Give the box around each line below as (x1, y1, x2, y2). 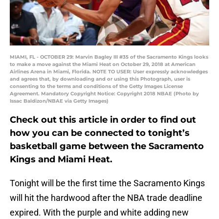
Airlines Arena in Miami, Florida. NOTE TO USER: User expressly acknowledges (10, 68, 208, 75)
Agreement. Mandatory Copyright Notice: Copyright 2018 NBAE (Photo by (10, 90, 199, 97)
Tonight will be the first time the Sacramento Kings (10, 178, 205, 189)
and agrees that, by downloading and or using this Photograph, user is (10, 76, 190, 83)
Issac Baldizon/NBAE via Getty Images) (10, 98, 109, 105)
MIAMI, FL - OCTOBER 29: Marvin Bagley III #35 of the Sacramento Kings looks (10, 54, 208, 61)
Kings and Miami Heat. (10, 154, 112, 165)
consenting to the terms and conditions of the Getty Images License (10, 83, 183, 90)
